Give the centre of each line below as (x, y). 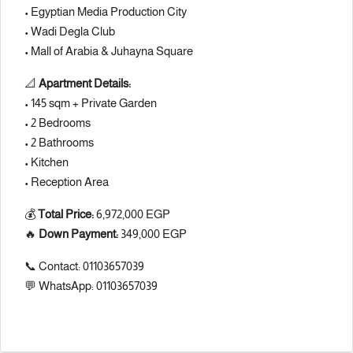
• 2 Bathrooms (59, 142)
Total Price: (66, 214)
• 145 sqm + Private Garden (91, 103)
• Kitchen (46, 162)
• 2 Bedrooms (58, 123)
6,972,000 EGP (132, 214)
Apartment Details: (85, 83)
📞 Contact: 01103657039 (84, 266)
